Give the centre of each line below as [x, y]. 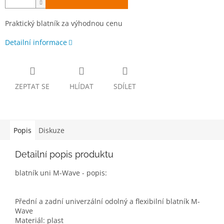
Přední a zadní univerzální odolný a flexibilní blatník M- [107, 201]
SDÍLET [125, 86]
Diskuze [51, 130]
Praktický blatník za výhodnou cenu [64, 23]
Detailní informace [36, 42]
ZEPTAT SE [32, 86]
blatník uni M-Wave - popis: [61, 173]
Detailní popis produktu [64, 154]
